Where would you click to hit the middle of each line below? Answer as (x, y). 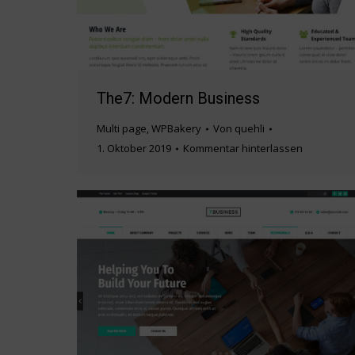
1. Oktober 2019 (134, 149)
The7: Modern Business (178, 99)
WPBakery (176, 129)
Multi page (122, 129)
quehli (250, 129)
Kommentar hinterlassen (243, 149)
